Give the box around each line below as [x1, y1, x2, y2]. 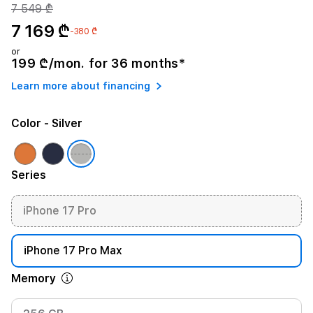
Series [11, 168, 46, 182]
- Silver [41, 117, 82, 130]
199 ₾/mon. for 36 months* [11, 56, 185, 71]
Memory [11, 272, 56, 285]
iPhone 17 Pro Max [24, 244, 122, 257]
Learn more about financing [11, 80, 150, 92]
